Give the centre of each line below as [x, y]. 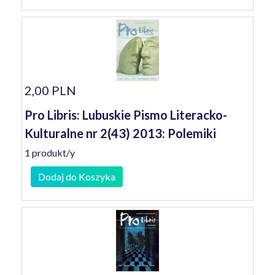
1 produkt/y [50, 153]
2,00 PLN [50, 90]
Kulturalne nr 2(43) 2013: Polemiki [120, 133]
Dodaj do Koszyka [77, 176]
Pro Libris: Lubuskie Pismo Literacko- [126, 115]
